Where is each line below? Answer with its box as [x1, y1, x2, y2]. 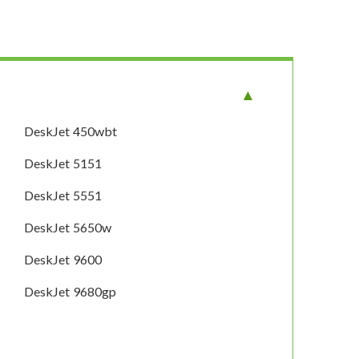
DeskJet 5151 [24, 155, 103, 171]
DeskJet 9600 [24, 252, 103, 268]
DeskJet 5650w [24, 220, 112, 236]
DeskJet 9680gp [24, 284, 117, 300]
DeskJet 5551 [24, 188, 103, 204]
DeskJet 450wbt [24, 123, 118, 139]
